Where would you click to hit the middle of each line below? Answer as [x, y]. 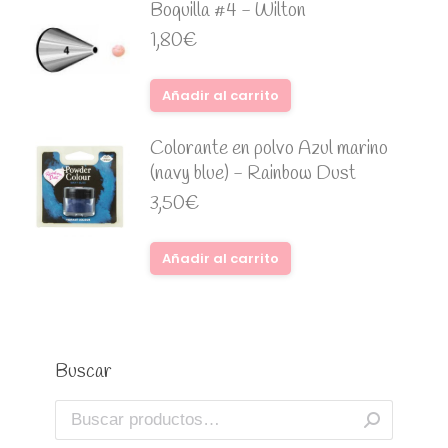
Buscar [83, 372]
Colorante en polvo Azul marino [269, 149]
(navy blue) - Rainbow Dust [253, 174]
